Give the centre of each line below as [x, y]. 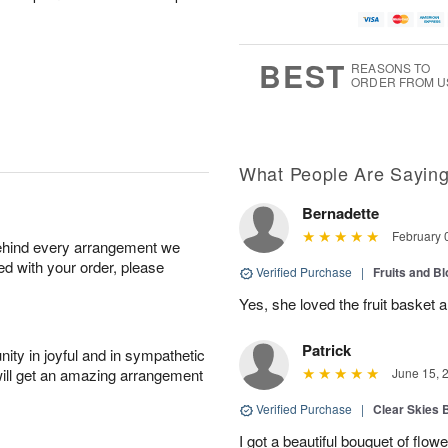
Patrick [326, 350]
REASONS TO [391, 68]
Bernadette [340, 213]
